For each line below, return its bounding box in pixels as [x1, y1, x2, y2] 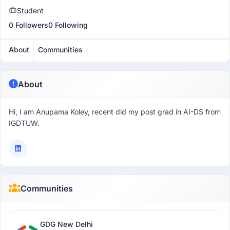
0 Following [48, 21, 88, 29]
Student [17, 6, 44, 15]
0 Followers [9, 21, 48, 29]
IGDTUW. [9, 119, 40, 127]
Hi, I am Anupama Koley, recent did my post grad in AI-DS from [9, 107, 221, 116]
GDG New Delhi [40, 220, 93, 228]
